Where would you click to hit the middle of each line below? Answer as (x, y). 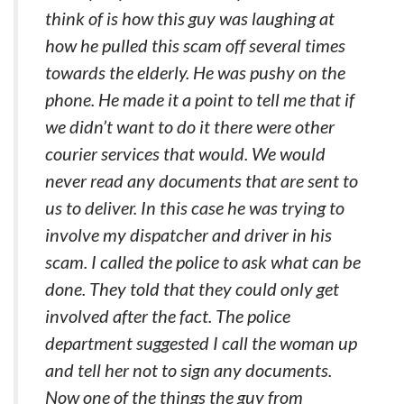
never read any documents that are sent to (202, 180)
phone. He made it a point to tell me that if (200, 99)
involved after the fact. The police (168, 316)
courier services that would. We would (185, 153)
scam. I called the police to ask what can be (203, 262)
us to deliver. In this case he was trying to (195, 207)
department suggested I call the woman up (201, 343)
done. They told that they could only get (192, 289)
